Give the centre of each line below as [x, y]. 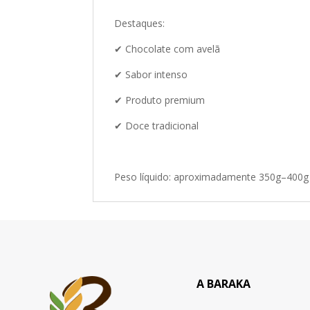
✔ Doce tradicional [157, 125]
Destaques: [140, 23]
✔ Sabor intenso [151, 74]
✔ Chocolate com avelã [167, 48]
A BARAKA [223, 284]
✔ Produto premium [160, 100]
